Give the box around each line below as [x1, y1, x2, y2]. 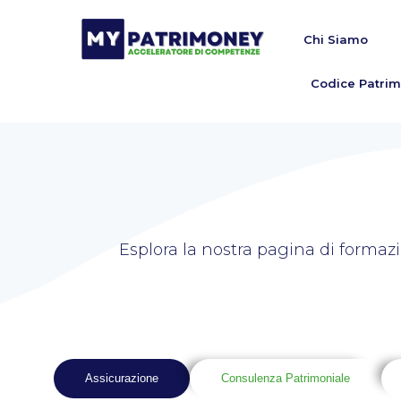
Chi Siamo [303, 32, 368, 47]
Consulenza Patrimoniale [221, 371, 350, 385]
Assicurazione [85, 371, 158, 385]
